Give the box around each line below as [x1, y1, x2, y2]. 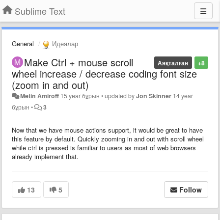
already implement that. [12, 151, 79, 161]
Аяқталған [158, 58, 189, 67]
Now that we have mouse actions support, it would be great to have [12, 125, 203, 135]
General [12, 39, 34, 48]
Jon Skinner [136, 91, 172, 100]
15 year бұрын [60, 91, 100, 100]
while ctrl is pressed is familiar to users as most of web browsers [12, 142, 196, 152]
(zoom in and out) [12, 77, 89, 92]
